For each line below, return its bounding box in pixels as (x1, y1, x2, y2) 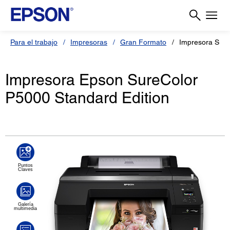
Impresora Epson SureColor (5, 71, 198, 89)
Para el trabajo (10, 38, 57, 46)
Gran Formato (120, 38, 166, 46)
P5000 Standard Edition (5, 89, 169, 107)
